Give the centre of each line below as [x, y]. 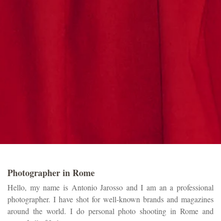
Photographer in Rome [51, 173]
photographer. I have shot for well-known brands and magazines [110, 199]
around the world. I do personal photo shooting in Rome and [110, 211]
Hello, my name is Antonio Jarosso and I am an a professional [110, 187]
